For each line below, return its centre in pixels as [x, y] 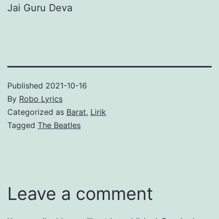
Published [26, 85]
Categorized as [37, 112]
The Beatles [59, 125]
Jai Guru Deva [40, 8]
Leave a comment [80, 193]
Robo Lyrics [41, 99]
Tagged [22, 125]
